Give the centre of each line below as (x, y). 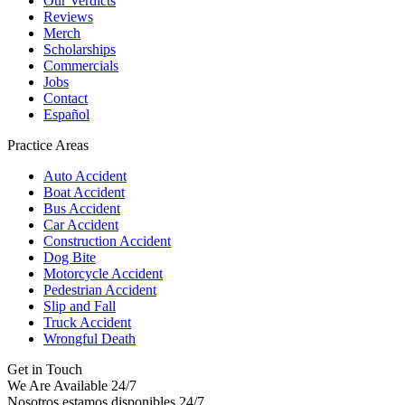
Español (66, 114)
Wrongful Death (89, 338)
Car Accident (81, 224)
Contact (66, 98)
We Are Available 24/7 (72, 385)
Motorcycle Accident (103, 273)
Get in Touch (45, 369)
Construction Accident (107, 240)
